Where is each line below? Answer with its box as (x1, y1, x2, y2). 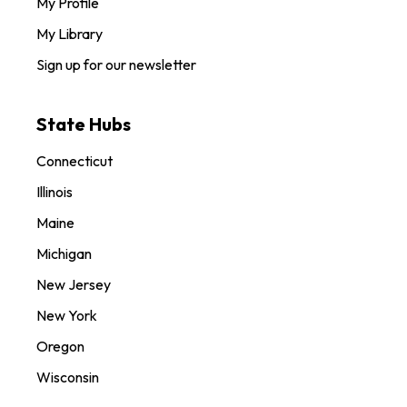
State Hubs (36, 112, 131, 135)
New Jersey (36, 274, 111, 293)
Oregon (36, 336, 84, 355)
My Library (36, 24, 103, 43)
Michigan (36, 243, 92, 263)
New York (36, 305, 97, 324)
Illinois (36, 182, 73, 201)
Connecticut (36, 151, 113, 170)
